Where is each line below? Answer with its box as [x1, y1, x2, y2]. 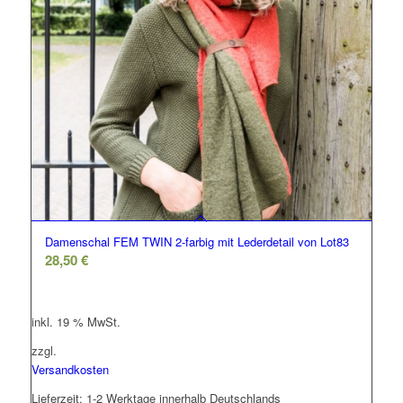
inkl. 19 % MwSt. [31, 312, 121, 330]
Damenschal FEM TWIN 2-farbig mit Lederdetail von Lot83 [44, 232, 349, 250]
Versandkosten [31, 360, 109, 378]
